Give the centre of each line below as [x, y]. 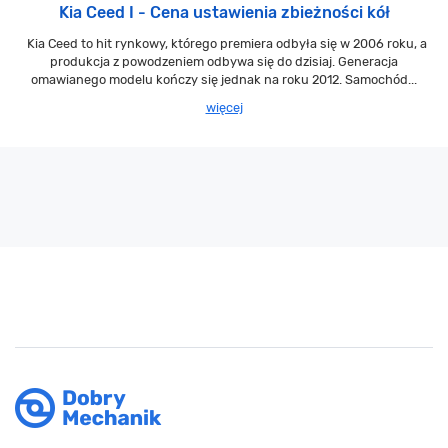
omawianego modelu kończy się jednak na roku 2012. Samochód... [224, 80]
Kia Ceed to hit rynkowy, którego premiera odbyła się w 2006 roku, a [224, 44]
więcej [224, 108]
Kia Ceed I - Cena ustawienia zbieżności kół [224, 13]
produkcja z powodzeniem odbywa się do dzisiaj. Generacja [224, 62]
